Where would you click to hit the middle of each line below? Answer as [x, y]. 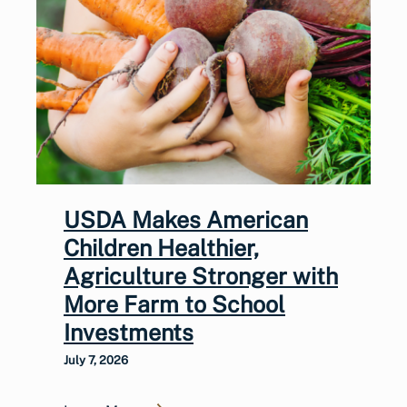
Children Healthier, [161, 248]
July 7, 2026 [96, 360]
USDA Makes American [186, 219]
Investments [129, 332]
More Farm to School [174, 304]
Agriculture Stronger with [201, 276]
